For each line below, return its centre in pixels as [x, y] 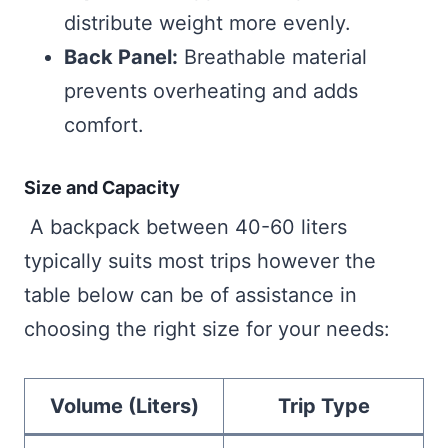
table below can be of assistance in [190, 295]
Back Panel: [121, 57]
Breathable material [272, 57]
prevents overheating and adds [211, 91]
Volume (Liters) [124, 406]
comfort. [104, 125]
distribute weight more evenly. [207, 23]
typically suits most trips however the [200, 261]
